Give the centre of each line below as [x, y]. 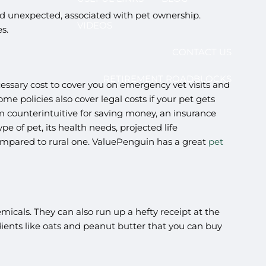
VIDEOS [94, 25]
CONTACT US [202, 52]
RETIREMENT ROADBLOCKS [167, 78]
